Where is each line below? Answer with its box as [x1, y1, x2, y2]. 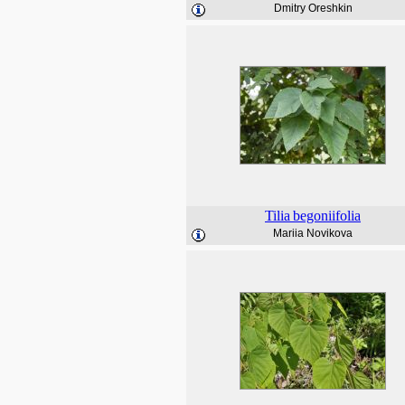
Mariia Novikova [273, 227, 353, 240]
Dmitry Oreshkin [273, 2, 353, 14]
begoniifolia [293, 208, 361, 223]
